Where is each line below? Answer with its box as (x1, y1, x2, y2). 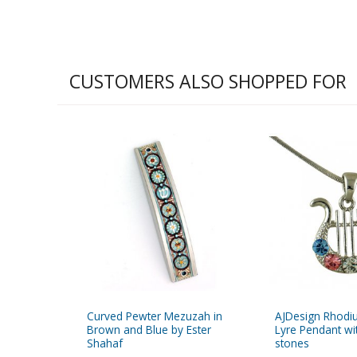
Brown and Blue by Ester (87, 322, 211, 338)
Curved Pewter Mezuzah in (87, 308, 222, 324)
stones (275, 335, 309, 351)
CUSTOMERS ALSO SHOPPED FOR (69, 68, 347, 94)
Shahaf (87, 335, 123, 351)
